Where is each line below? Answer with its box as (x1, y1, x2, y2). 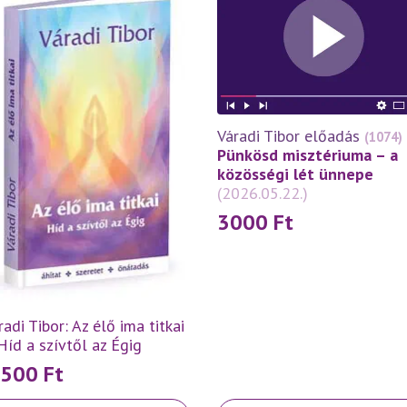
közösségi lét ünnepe (217, 164, 373, 185)
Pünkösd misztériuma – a (217, 144, 398, 166)
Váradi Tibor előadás (217, 125, 360, 147)
